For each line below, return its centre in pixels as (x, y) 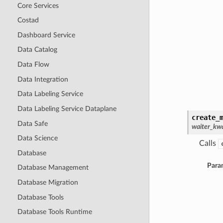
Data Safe (32, 123)
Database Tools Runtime (55, 212)
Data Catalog (37, 50)
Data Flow (33, 65)
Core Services (38, 5)
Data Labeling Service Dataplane (67, 109)
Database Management (53, 168)
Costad (28, 20)
